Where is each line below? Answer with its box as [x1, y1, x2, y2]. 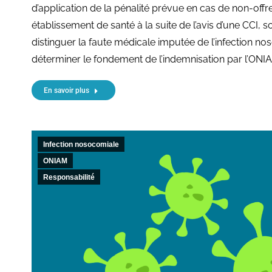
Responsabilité [43, 172, 95, 182]
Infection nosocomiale [43, 140, 119, 149]
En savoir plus [44, 86, 89, 95]
